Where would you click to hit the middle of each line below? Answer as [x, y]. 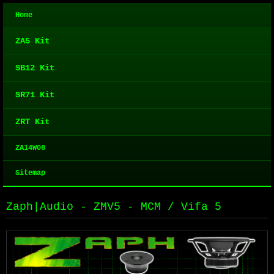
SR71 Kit [35, 95]
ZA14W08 [30, 148]
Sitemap [30, 173]
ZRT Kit [32, 122]
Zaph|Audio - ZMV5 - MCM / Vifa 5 [114, 207]
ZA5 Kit [32, 41]
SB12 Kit [35, 68]
